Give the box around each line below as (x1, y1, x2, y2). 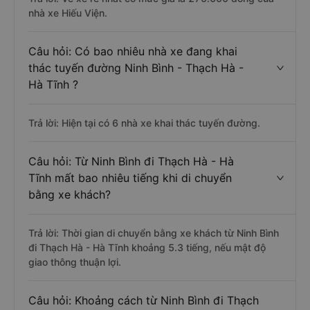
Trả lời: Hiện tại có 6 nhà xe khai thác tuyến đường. (28, 117, 260, 129)
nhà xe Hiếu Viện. (28, 7, 107, 19)
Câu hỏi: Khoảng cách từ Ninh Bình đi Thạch (28, 293, 259, 307)
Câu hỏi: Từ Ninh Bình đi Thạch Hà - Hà (28, 154, 234, 168)
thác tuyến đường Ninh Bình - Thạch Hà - (28, 61, 244, 75)
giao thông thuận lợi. (28, 256, 121, 268)
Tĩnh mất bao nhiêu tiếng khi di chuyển (28, 171, 232, 185)
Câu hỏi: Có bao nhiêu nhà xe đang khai (28, 44, 237, 58)
